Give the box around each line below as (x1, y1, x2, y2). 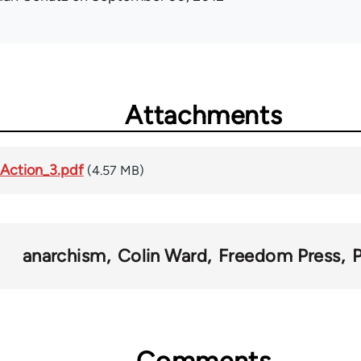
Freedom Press (218, 244, 341, 267)
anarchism (22, 244, 106, 267)
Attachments (125, 99, 283, 131)
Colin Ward (117, 244, 208, 267)
